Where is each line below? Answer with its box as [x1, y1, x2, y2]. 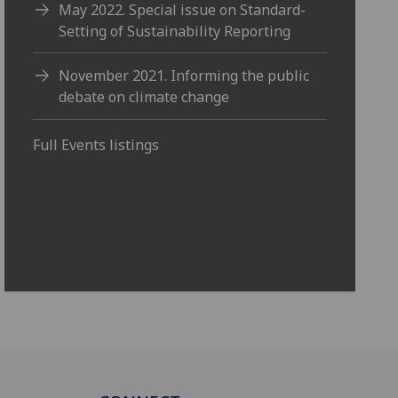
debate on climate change [59, 87, 230, 107]
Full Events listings [33, 134, 160, 155]
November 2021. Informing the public [59, 66, 310, 86]
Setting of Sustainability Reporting [59, 20, 291, 41]
